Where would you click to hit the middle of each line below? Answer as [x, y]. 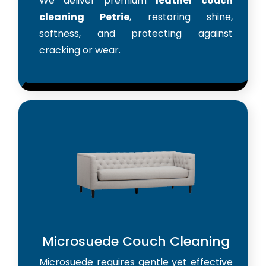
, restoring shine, [181, 17]
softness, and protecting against [136, 33]
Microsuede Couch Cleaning [136, 241]
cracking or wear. [80, 50]
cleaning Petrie [85, 17]
